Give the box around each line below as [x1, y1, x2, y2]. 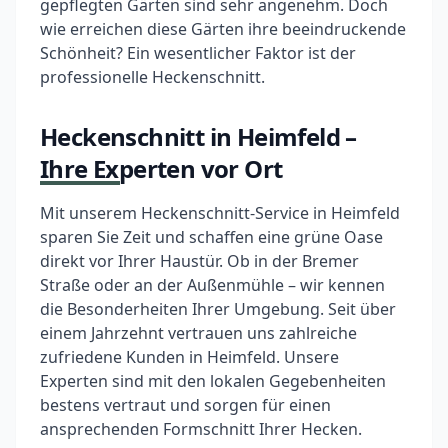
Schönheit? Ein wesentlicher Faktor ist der [40, 42, 356, 64]
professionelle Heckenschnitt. [40, 66, 265, 88]
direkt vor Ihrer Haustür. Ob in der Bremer [40, 250, 359, 272]
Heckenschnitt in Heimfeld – [40, 120, 357, 153]
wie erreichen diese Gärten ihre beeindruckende [40, 18, 406, 40]
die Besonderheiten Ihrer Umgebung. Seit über [40, 298, 396, 320]
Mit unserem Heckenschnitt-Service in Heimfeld [40, 202, 400, 224]
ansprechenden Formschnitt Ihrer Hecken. [40, 418, 362, 440]
